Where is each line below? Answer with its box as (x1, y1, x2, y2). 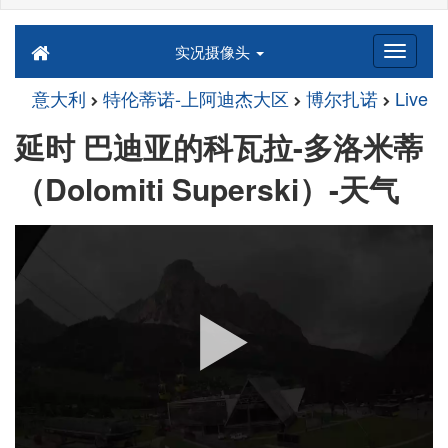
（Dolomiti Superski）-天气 (15, 167, 399, 210)
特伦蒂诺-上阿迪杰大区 (103, 85, 289, 111)
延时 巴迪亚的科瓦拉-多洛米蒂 (15, 125, 423, 168)
